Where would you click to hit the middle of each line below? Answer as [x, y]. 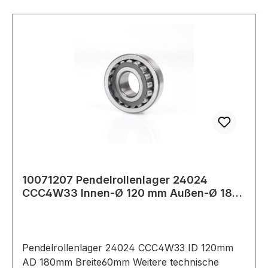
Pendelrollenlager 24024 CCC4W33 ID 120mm [128, 247]
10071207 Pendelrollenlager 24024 [115, 179]
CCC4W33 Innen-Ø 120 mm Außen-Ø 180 [131, 193]
